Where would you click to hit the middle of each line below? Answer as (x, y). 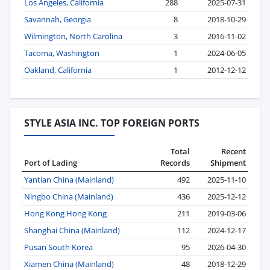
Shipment (228, 162)
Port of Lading (51, 162)
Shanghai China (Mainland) (72, 230)
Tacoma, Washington (62, 53)
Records (175, 162)
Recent (234, 151)
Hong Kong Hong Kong (65, 213)
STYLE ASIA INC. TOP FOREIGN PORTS (112, 123)
